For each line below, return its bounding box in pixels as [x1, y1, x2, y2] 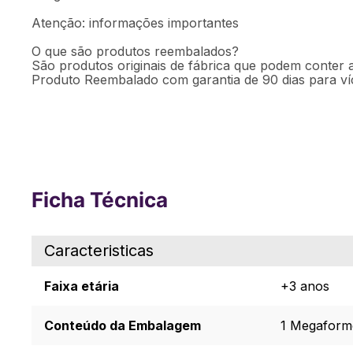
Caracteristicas [44, 241, 154, 260]
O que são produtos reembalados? [32, 43, 239, 59]
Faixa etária [44, 278, 119, 294]
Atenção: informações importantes [32, 15, 239, 31]
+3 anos [281, 278, 329, 294]
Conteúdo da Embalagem [44, 318, 201, 333]
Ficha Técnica [32, 188, 168, 212]
